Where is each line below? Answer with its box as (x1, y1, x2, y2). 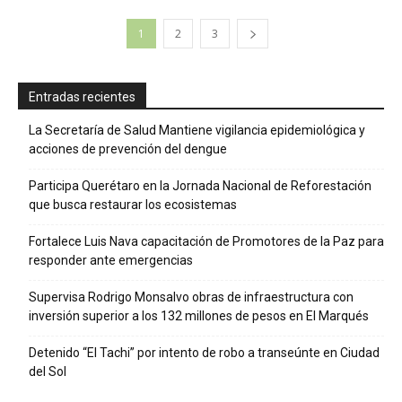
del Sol (29, 363, 66, 379)
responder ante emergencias (29, 252, 193, 267)
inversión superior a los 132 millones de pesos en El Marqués (29, 308, 369, 323)
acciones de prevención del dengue (29, 141, 227, 156)
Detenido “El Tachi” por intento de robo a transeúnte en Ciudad (29, 345, 380, 360)
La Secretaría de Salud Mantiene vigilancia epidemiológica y (29, 122, 365, 137)
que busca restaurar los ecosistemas (29, 197, 240, 212)
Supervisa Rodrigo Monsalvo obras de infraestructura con (29, 289, 354, 304)
